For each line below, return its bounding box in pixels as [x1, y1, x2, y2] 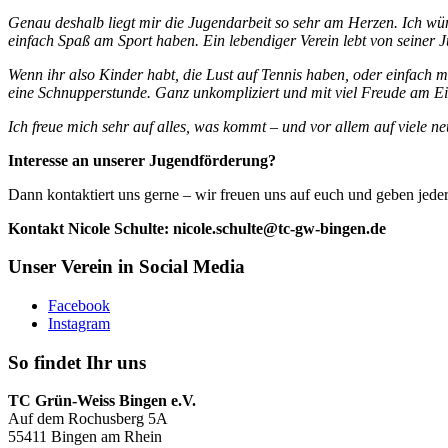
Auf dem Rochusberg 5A [8, 410, 168, 428]
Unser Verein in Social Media [8, 256, 245, 278]
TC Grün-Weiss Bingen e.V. [8, 392, 196, 410]
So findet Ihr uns [8, 351, 146, 373]
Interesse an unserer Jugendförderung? [8, 151, 276, 169]
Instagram [48, 315, 110, 333]
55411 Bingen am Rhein [8, 428, 162, 446]
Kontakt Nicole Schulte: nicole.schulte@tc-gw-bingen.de [8, 219, 386, 237]
